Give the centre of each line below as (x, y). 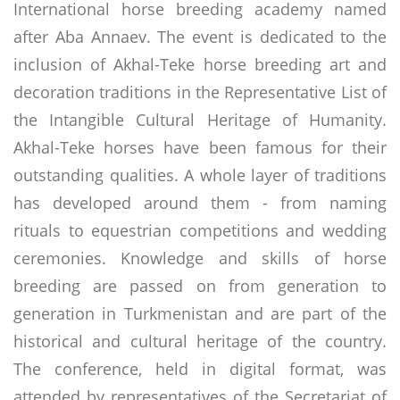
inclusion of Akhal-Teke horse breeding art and (200, 64)
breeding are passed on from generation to (200, 285)
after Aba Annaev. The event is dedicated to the (200, 36)
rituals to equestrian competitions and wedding (200, 230)
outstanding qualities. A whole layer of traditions (200, 175)
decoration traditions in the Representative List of (200, 92)
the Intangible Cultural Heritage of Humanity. (200, 119)
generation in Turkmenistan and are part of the (200, 313)
